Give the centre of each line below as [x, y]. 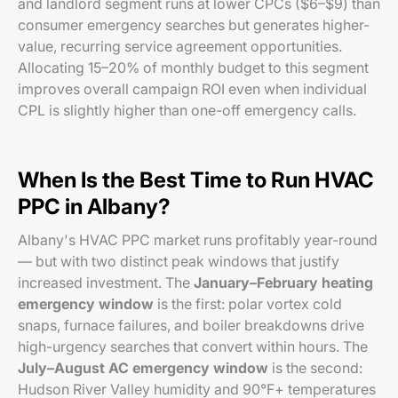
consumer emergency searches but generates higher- [194, 25]
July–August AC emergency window [143, 368]
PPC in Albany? [94, 207]
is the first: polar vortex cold [248, 304]
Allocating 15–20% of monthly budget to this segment [193, 68]
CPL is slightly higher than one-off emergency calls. [187, 110]
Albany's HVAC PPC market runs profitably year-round [198, 240]
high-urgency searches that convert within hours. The [193, 346]
